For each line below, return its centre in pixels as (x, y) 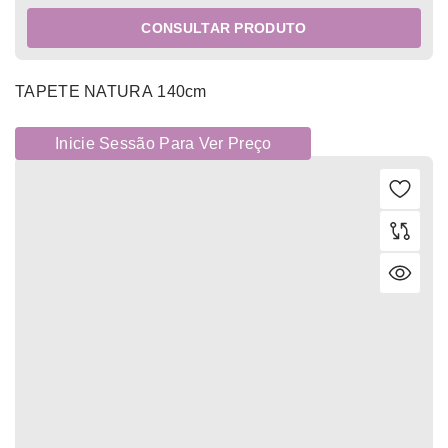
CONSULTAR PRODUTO (224, 28)
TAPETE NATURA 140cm (111, 92)
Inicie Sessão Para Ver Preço (163, 144)
